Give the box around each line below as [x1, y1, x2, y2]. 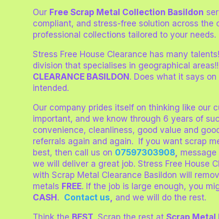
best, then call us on [33, 147, 115, 157]
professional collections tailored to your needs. [33, 29, 217, 40]
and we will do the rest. [113, 192, 207, 202]
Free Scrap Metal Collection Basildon [49, 7, 204, 17]
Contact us [64, 192, 110, 202]
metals [33, 181, 62, 191]
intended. [33, 83, 72, 93]
